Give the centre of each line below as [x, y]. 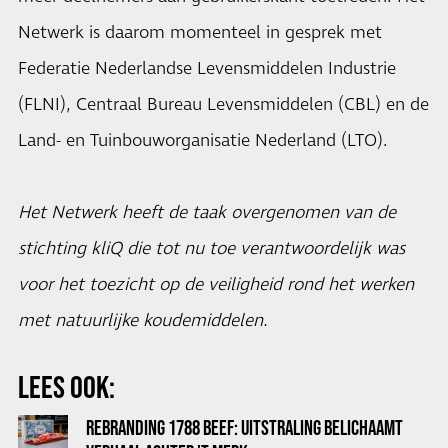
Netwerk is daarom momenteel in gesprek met [200, 33]
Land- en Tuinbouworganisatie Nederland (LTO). [203, 141]
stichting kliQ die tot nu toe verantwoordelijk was [211, 249]
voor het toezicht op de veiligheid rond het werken [216, 285]
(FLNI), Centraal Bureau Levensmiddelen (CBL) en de [223, 105]
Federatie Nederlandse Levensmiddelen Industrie [207, 69]
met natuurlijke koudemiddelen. [143, 321]
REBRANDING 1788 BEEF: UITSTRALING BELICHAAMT [244, 427]
